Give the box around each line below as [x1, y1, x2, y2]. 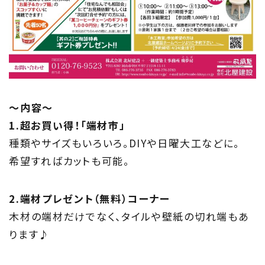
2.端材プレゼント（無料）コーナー [9, 191, 170, 206]
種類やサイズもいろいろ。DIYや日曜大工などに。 [9, 135, 240, 151]
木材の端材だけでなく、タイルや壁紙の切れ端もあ [9, 209, 250, 224]
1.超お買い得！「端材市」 [9, 118, 125, 133]
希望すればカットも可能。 [9, 153, 130, 169]
